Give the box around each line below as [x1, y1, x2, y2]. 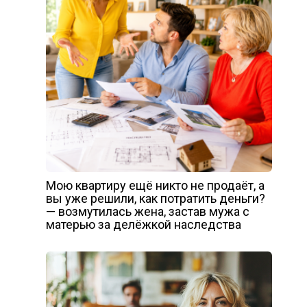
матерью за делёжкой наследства [45, 217, 241, 232]
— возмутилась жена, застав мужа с [45, 204, 249, 219]
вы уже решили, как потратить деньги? [45, 191, 265, 206]
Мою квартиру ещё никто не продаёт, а [45, 178, 265, 193]
